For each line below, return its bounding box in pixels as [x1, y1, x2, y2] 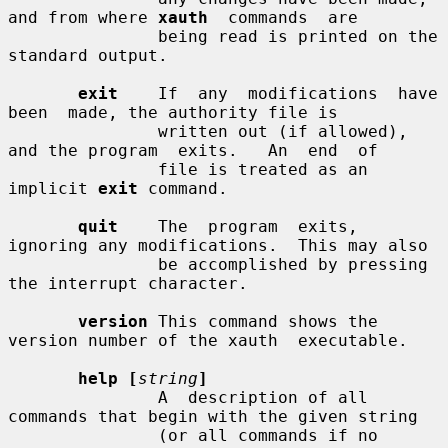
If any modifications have [118, 83, 438, 103]
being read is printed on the [8, 26, 158, 46]
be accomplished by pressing [8, 254, 158, 274]
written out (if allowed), [8, 121, 158, 141]
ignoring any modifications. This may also [8, 235, 428, 255]
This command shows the [148, 311, 378, 331]
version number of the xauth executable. [8, 330, 408, 350]
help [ [78, 368, 138, 388]
